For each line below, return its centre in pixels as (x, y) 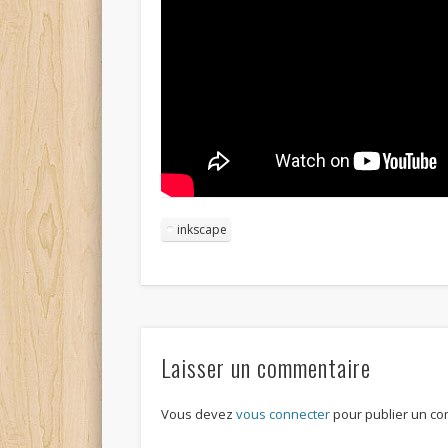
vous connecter (282, 414)
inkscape (201, 230)
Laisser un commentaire (265, 367)
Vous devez (198, 414)
